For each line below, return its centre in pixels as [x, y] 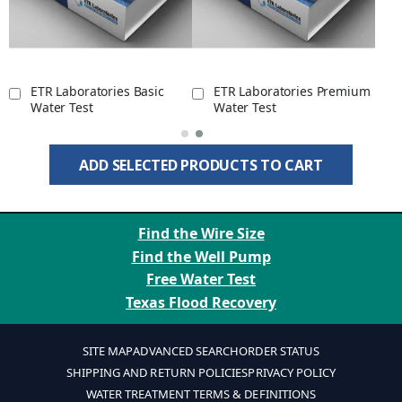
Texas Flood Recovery [201, 303]
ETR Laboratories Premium [292, 92]
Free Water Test [201, 280]
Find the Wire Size [201, 234]
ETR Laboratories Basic [97, 92]
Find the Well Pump [201, 256]
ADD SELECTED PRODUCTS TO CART [201, 166]
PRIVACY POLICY [292, 372]
